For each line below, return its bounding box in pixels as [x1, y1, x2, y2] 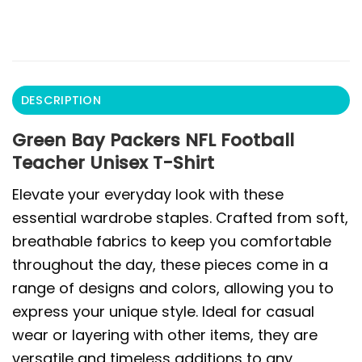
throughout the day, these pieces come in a [12, 255, 328, 276]
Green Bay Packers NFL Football [12, 127, 294, 153]
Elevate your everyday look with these [12, 184, 284, 205]
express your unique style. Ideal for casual [12, 301, 314, 322]
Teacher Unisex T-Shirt [12, 149, 214, 175]
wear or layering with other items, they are [12, 325, 318, 346]
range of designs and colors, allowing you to [12, 278, 334, 299]
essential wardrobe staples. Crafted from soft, [12, 208, 348, 229]
